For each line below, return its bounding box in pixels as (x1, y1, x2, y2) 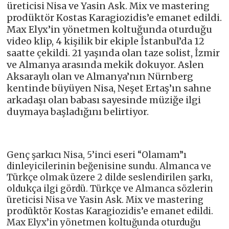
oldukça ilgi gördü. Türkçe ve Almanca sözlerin (7, 182, 214, 194)
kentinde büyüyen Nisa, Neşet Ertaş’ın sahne (7, 82, 212, 94)
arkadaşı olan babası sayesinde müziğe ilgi (7, 94, 201, 106)
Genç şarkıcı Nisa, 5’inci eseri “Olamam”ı (7, 149, 187, 161)
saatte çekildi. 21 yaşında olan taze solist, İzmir (7, 47, 220, 59)
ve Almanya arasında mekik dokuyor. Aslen (7, 58, 204, 71)
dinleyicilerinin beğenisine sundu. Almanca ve (7, 160, 212, 172)
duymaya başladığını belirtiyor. (7, 105, 149, 118)
